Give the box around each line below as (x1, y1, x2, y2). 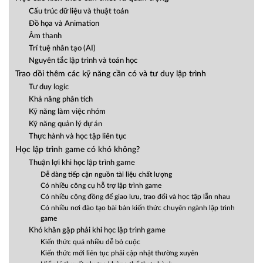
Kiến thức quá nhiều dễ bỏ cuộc (41, 239, 141, 246)
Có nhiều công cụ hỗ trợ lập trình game (41, 183, 162, 190)
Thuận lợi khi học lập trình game (28, 159, 135, 167)
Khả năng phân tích (28, 96, 93, 104)
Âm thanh (28, 32, 62, 41)
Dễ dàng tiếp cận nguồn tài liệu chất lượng (41, 171, 173, 178)
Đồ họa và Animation (28, 20, 99, 28)
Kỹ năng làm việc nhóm (28, 108, 106, 116)
